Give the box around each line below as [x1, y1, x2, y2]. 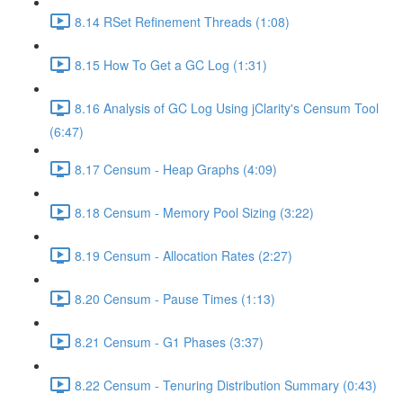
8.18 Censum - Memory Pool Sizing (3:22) [75, 202, 314, 221]
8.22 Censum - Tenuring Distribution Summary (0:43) [75, 375, 377, 394]
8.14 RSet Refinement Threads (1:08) [75, 12, 290, 31]
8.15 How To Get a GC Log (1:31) [75, 55, 267, 74]
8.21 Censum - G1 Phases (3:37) [75, 332, 264, 351]
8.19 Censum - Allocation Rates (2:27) [75, 246, 292, 264]
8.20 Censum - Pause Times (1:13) [75, 289, 275, 308]
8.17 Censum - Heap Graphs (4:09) [75, 159, 277, 178]
